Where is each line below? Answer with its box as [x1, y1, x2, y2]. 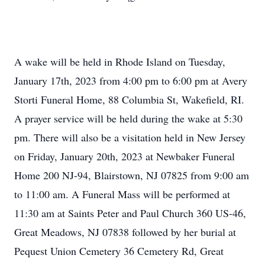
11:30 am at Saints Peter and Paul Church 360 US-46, [14, 206, 246, 220]
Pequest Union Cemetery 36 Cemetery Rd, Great [14, 244, 224, 258]
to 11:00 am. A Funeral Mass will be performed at [14, 187, 230, 201]
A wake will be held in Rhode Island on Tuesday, [14, 54, 225, 69]
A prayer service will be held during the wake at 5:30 [14, 111, 243, 125]
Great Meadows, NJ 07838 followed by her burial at [14, 225, 236, 239]
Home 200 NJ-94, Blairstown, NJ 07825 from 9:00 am [14, 168, 249, 182]
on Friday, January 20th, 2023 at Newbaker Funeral [14, 149, 235, 163]
